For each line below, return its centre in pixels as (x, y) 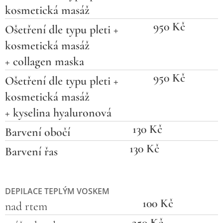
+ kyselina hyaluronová (58, 113)
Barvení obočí (38, 132)
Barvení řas (31, 152)
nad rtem (29, 206)
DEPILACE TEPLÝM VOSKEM (57, 191)
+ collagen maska (45, 61)
